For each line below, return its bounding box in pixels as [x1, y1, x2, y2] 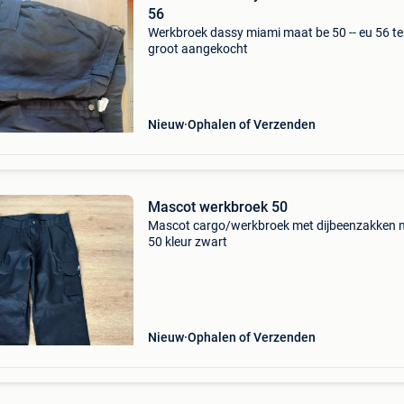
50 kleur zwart [147, 234, 227, 249]
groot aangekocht [147, 41, 248, 56]
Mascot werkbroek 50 [147, 198, 288, 216]
